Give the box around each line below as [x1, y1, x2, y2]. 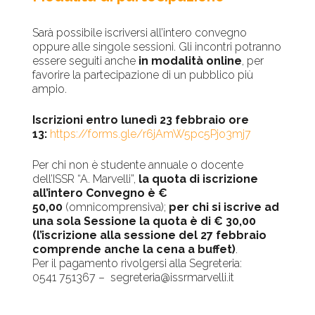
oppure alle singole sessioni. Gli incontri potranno [32, 40, 282, 54]
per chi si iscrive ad [169, 200, 280, 214]
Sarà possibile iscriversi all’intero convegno [32, 26, 247, 40]
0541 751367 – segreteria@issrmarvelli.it [32, 271, 235, 285]
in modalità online [139, 54, 243, 68]
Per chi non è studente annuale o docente [32, 158, 244, 172]
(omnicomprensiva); [63, 200, 169, 214]
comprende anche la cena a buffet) [32, 243, 236, 257]
